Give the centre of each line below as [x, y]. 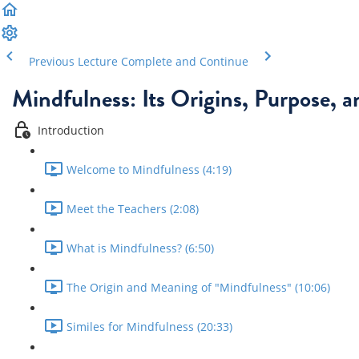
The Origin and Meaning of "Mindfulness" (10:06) [198, 288]
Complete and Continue [185, 61]
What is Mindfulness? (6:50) [140, 248]
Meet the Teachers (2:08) [133, 209]
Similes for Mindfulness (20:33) [149, 327]
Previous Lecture [73, 61]
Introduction [71, 131]
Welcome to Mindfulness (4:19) [149, 170]
